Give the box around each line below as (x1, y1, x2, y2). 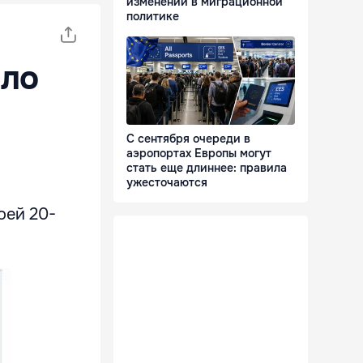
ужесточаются (126, 175, 207, 190)
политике (126, 9, 179, 24)
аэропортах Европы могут (126, 146, 271, 161)
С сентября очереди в (126, 131, 250, 147)
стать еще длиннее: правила (126, 160, 287, 176)
